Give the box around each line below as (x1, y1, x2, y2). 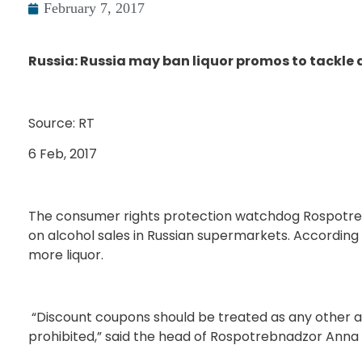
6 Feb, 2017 (28, 145, 97, 164)
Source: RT (28, 113, 95, 133)
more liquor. (28, 245, 103, 264)
